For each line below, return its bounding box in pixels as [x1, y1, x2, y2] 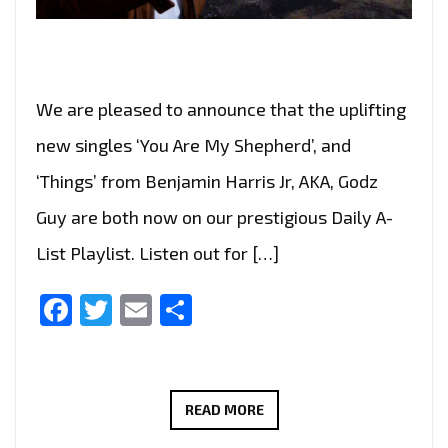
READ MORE [184, 401, 264, 419]
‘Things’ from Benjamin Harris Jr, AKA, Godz [36, 170, 378, 193]
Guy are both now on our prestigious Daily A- [36, 206, 393, 229]
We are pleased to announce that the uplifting [36, 98, 406, 121]
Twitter [112, 291, 216, 330]
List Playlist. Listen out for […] [36, 242, 279, 265]
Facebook [72, 291, 212, 330]
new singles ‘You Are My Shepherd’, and [36, 134, 351, 157]
